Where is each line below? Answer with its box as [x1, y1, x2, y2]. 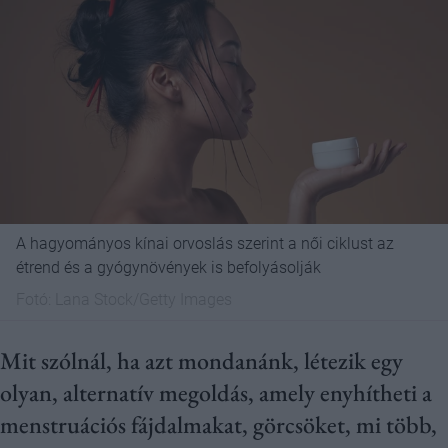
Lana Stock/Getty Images [55, 290, 232, 309]
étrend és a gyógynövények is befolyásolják [16, 258, 321, 277]
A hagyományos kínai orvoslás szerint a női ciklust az [16, 234, 394, 253]
